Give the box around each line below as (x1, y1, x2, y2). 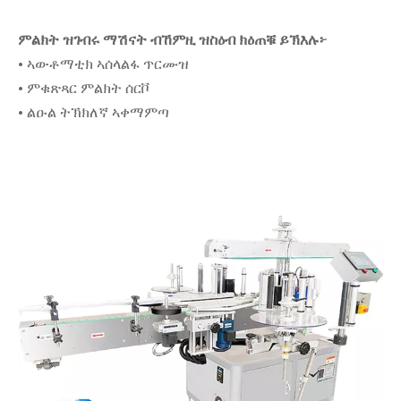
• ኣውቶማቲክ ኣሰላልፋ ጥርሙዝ (18, 54, 189, 75)
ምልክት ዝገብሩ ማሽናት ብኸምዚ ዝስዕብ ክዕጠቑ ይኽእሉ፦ (18, 30, 327, 51)
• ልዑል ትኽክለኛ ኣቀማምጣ (18, 102, 169, 124)
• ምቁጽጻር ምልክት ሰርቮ (18, 78, 149, 99)
